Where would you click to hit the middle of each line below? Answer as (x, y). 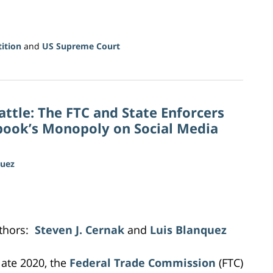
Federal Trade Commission (143, 262)
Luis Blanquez (188, 229)
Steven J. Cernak (80, 229)
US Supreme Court (81, 46)
